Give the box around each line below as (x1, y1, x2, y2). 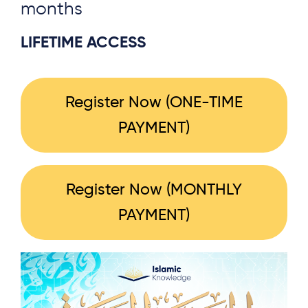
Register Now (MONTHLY (66, 181, 242, 198)
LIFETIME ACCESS (21, 34, 146, 51)
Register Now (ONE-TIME (65, 94, 243, 111)
